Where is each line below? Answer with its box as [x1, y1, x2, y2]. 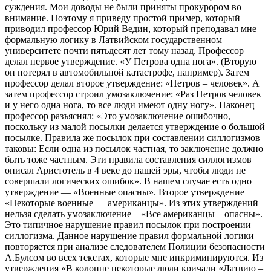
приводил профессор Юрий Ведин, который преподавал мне [5, 23, 256, 34]
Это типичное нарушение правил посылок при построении [5, 219, 251, 230]
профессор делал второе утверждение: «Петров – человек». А [5, 77, 260, 88]
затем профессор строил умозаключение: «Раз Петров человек [5, 88, 261, 99]
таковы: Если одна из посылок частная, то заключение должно [5, 143, 263, 154]
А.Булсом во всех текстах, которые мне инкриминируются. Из [5, 252, 263, 263]
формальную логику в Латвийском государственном [5, 34, 222, 45]
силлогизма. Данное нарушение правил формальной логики [5, 230, 254, 241]
